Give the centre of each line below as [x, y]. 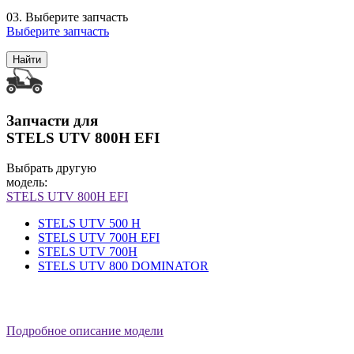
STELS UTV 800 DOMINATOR [123, 266]
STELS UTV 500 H [89, 224]
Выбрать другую [51, 168]
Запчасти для [52, 120]
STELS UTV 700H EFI [99, 238]
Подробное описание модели [85, 331]
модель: [27, 183]
